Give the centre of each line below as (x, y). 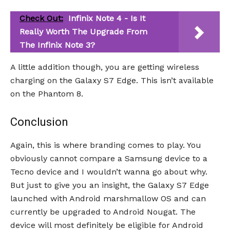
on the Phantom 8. (47, 94)
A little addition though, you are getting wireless (105, 67)
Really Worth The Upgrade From (83, 32)
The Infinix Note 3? (57, 45)
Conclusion (39, 122)
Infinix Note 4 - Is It (107, 18)
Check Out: (41, 18)
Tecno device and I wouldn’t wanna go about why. (109, 172)
